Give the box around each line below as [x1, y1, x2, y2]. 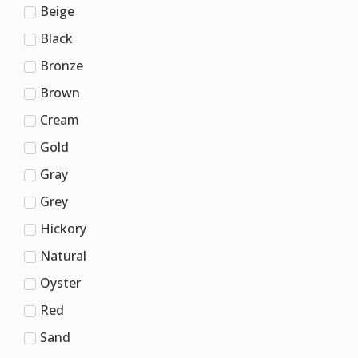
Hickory [40, 219, 86, 237]
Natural [40, 246, 86, 265]
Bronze [40, 56, 83, 74]
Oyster [40, 273, 81, 292]
